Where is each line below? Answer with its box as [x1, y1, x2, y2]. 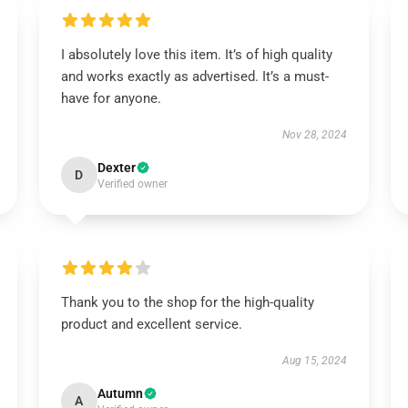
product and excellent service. [60, 316, 242, 332]
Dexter [97, 160, 136, 175]
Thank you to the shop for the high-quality [60, 294, 314, 311]
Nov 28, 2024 [282, 128, 348, 141]
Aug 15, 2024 [282, 354, 348, 367]
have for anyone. [60, 90, 161, 107]
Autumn [97, 386, 143, 401]
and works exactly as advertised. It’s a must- [60, 68, 329, 85]
